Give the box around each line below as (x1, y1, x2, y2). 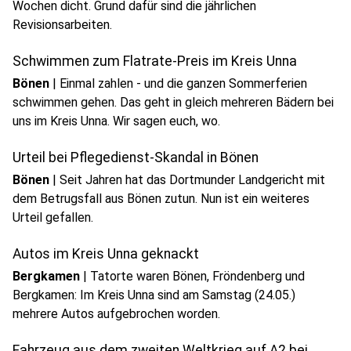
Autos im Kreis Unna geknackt (13, 246, 199, 262)
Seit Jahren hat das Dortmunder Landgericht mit (60, 172, 325, 187)
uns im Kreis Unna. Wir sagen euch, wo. (13, 114, 220, 128)
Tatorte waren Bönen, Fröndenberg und (90, 269, 305, 284)
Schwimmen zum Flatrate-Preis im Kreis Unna (13, 53, 297, 69)
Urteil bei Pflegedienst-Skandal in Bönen (13, 150, 259, 165)
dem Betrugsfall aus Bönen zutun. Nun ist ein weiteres (13, 191, 309, 206)
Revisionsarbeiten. (13, 17, 112, 32)
